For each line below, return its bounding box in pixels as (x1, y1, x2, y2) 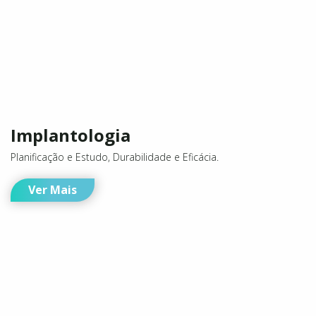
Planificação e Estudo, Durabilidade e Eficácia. (11, 253, 219, 267)
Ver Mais (28, 284, 77, 300)
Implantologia (11, 226, 130, 250)
